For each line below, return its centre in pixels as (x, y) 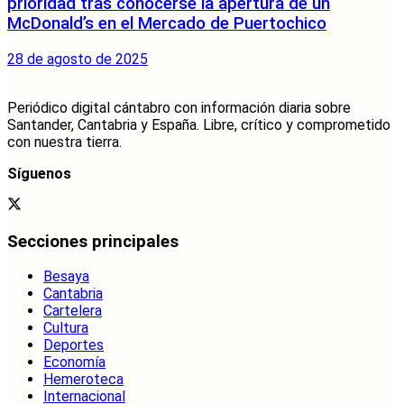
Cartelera (73, 311)
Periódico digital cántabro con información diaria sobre (179, 108)
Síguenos (39, 174)
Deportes (73, 345)
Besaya (66, 277)
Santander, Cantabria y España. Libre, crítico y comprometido (199, 125)
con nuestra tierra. (64, 142)
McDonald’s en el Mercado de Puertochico (167, 24)
